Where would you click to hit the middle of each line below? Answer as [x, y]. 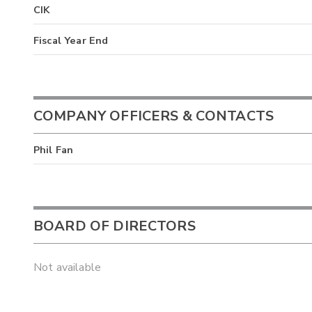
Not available [67, 268]
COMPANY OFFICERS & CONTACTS [154, 116]
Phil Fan [54, 150]
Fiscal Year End [71, 40]
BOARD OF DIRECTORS [115, 226]
